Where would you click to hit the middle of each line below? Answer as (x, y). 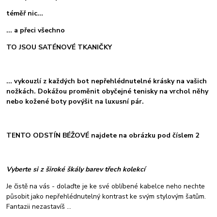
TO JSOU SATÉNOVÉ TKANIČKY (59, 47)
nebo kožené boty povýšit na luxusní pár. (75, 101)
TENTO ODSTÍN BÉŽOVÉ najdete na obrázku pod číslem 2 (103, 135)
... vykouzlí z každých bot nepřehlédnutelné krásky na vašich (107, 81)
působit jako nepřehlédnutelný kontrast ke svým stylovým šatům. (106, 196)
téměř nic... (25, 13)
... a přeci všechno (36, 30)
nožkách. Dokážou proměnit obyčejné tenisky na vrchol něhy (108, 91)
